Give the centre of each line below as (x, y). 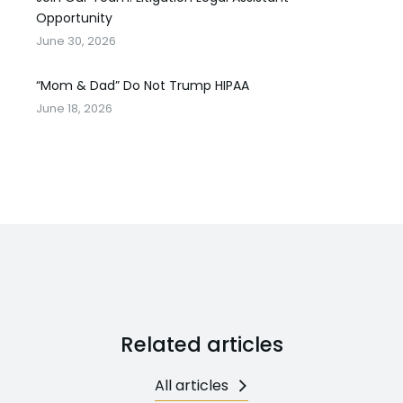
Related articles (201, 345)
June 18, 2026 (74, 108)
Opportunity (74, 18)
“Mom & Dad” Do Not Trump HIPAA (143, 85)
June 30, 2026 (76, 41)
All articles (192, 385)
